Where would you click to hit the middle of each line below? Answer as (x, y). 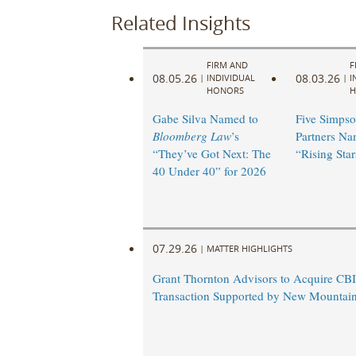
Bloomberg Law (192, 136)
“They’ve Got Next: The (211, 154)
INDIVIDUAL (230, 78)
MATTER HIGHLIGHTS (249, 248)
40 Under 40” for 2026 (209, 171)
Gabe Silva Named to (205, 119)
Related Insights (180, 23)
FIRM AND (227, 65)
